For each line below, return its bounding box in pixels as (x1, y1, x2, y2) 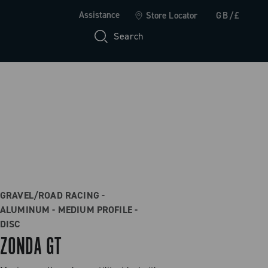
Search (114, 29, 144, 42)
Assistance (78, 9, 120, 21)
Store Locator (145, 10, 198, 22)
